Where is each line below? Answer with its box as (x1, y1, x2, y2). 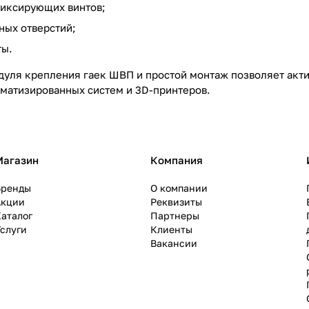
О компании (150, 182, 208, 194)
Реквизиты (150, 196, 202, 208)
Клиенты (150, 223, 192, 235)
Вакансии (150, 237, 197, 249)
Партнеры (150, 210, 199, 221)
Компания (150, 154, 203, 166)
